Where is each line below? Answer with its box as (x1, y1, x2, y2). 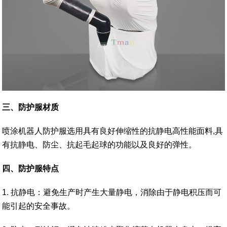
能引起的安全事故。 (2, 202, 75, 211)
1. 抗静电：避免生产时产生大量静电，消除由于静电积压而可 (2, 188, 222, 197)
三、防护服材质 (2, 103, 59, 112)
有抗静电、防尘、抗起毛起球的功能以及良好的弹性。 (2, 140, 197, 149)
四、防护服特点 (2, 164, 59, 173)
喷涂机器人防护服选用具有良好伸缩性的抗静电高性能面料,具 (2, 127, 223, 136)
